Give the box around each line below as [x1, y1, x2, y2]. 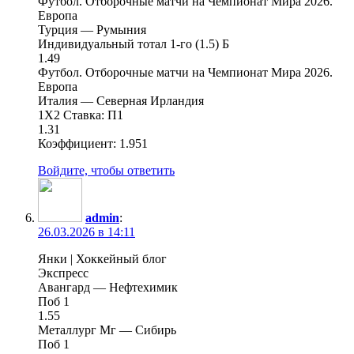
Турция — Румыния [38, 22, 146, 36]
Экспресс [38, 265, 88, 280]
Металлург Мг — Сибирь [38, 322, 176, 337]
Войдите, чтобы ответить [38, 163, 175, 177]
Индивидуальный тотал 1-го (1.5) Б [38, 36, 229, 51]
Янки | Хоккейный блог [38, 251, 167, 265]
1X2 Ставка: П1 [38, 107, 123, 122]
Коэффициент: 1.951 [38, 136, 148, 150]
